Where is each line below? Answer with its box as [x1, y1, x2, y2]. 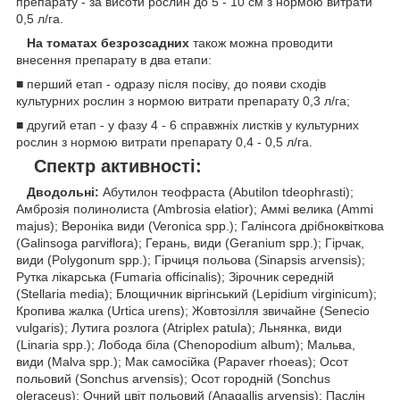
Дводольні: [16, 184, 99, 199]
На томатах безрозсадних [27, 35, 189, 50]
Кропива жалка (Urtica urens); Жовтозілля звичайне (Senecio [16, 303, 370, 318]
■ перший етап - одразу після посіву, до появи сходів [16, 76, 326, 91]
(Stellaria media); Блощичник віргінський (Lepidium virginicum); [16, 286, 377, 301]
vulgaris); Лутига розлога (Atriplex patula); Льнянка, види [16, 320, 342, 335]
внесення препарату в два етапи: [16, 52, 212, 67]
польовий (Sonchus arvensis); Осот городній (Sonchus [16, 371, 330, 386]
